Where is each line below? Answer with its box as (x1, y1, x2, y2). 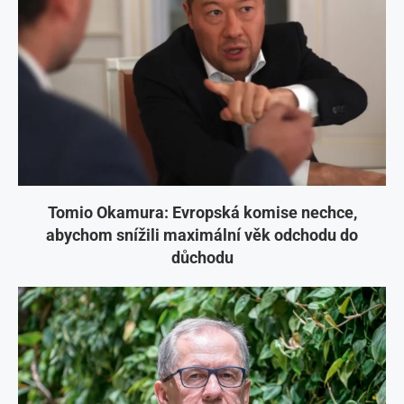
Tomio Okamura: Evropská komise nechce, (47, 203, 357, 223)
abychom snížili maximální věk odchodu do (46, 225, 358, 245)
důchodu (170, 248, 234, 268)
